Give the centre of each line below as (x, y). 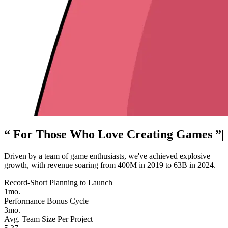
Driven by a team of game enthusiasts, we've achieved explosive (107, 156)
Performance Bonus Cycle (46, 201)
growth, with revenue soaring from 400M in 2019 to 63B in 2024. (110, 165)
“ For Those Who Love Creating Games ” (113, 135)
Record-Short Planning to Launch (58, 183)
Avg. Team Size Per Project (48, 219)
